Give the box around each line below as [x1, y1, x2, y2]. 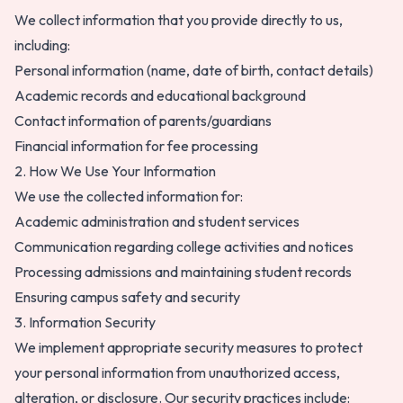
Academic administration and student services [14, 212, 300, 230]
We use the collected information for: [14, 187, 243, 205]
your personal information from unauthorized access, [14, 363, 340, 381]
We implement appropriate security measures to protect [14, 338, 363, 356]
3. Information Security [14, 313, 156, 331]
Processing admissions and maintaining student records [14, 263, 352, 281]
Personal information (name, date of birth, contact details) [14, 61, 373, 79]
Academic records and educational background [14, 86, 306, 104]
